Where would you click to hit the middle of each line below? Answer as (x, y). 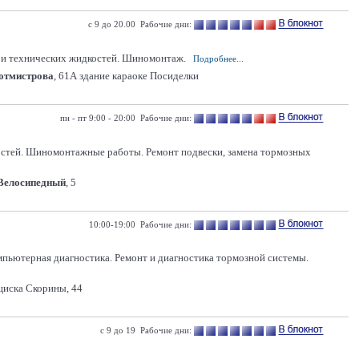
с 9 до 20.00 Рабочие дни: (140, 24)
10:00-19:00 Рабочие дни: (140, 224)
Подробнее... (218, 58)
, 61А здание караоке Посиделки (126, 76)
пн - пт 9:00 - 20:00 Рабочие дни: (126, 118)
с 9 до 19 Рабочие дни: (146, 330)
